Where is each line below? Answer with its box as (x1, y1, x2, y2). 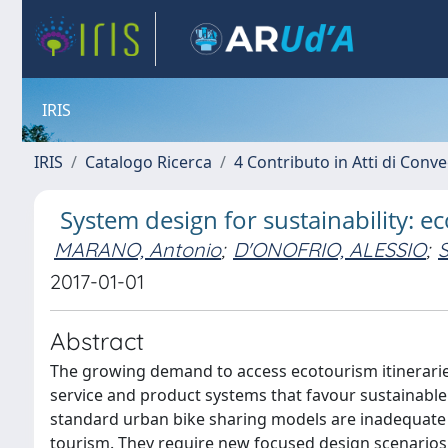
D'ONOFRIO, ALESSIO (233, 237, 426, 262)
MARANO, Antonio (54, 237, 221, 262)
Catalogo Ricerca (85, 151, 212, 173)
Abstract (50, 326, 144, 356)
